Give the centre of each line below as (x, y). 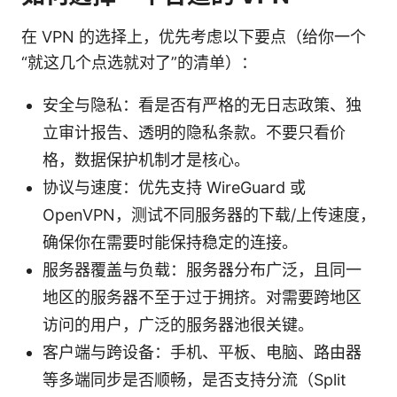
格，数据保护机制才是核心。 (146, 160)
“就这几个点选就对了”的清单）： (139, 62)
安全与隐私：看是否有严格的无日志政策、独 (202, 105)
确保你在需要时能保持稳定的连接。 (170, 242)
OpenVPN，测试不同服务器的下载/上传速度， (209, 214)
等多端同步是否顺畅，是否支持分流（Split (195, 379)
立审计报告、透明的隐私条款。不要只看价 (194, 132)
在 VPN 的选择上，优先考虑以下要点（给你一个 (194, 36)
